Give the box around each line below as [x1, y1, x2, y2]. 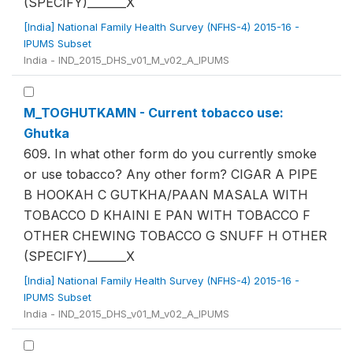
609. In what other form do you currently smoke [24, 146, 317, 162]
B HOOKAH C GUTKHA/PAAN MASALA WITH [24, 187, 308, 203]
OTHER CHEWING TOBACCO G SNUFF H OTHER [24, 228, 327, 243]
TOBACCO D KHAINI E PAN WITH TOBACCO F [24, 207, 310, 223]
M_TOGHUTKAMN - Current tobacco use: [24, 105, 284, 121]
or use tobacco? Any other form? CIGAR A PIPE [24, 166, 318, 182]
